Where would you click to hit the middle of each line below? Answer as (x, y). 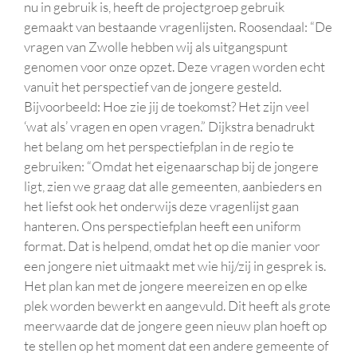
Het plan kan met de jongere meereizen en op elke (166, 286)
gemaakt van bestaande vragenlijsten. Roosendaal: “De (178, 27)
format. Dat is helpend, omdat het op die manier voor (172, 246)
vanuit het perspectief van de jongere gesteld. (153, 86)
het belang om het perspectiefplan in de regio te (159, 146)
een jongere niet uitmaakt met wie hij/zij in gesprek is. (175, 266)
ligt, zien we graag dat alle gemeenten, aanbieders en (173, 186)
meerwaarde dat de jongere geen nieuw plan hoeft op (175, 326)
